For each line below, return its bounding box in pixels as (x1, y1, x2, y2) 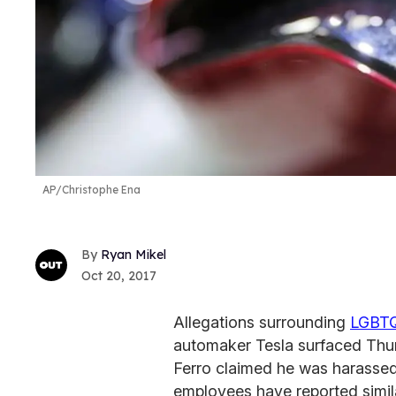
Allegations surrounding (173, 313, 350, 332)
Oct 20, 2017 (81, 268, 156, 285)
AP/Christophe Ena (42, 182, 141, 196)
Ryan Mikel (101, 247, 166, 263)
